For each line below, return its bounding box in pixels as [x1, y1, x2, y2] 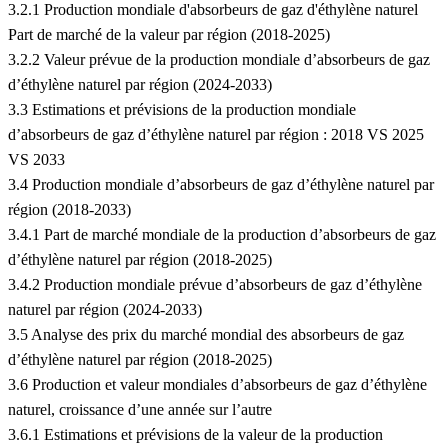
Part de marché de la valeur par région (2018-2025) [8, 26, 330, 44]
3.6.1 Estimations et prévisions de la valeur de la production [8, 426, 383, 444]
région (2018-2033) [8, 201, 131, 219]
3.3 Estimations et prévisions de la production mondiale [8, 101, 356, 119]
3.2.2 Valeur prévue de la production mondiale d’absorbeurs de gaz [8, 51, 430, 69]
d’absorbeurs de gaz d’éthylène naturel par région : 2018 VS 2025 [8, 126, 424, 144]
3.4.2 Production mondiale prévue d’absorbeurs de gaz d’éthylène [8, 276, 422, 294]
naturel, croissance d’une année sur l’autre [8, 401, 272, 419]
